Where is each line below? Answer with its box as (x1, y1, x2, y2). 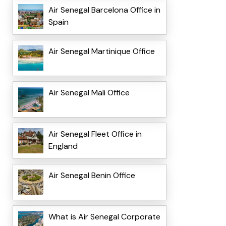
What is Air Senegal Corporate (48, 211, 160, 222)
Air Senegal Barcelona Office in (48, 5, 160, 16)
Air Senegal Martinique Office (48, 46, 155, 57)
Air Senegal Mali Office (48, 87, 130, 98)
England (48, 141, 78, 152)
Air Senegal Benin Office (48, 170, 135, 181)
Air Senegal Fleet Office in (48, 129, 142, 140)
